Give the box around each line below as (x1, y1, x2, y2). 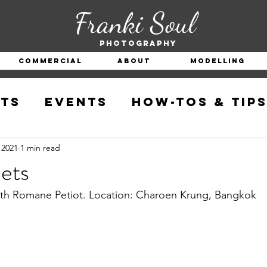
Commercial (18, 57, 82, 65)
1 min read (20, 142, 60, 153)
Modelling (190, 57, 245, 65)
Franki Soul (74, 6, 203, 40)
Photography (100, 39, 177, 48)
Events (45, 94, 108, 109)
